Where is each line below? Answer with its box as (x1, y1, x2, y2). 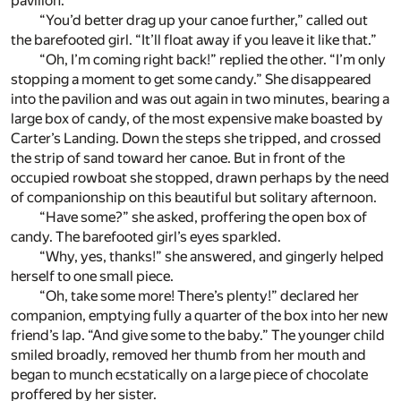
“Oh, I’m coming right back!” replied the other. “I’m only (39, 51, 386, 69)
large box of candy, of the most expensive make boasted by (11, 110, 383, 128)
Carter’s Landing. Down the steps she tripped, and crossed (11, 130, 381, 148)
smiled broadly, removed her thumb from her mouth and (11, 346, 366, 364)
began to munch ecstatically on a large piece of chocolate (11, 366, 368, 384)
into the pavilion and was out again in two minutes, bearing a (11, 90, 389, 108)
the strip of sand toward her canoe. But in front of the (11, 149, 345, 167)
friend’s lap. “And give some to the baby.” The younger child (11, 327, 385, 345)
